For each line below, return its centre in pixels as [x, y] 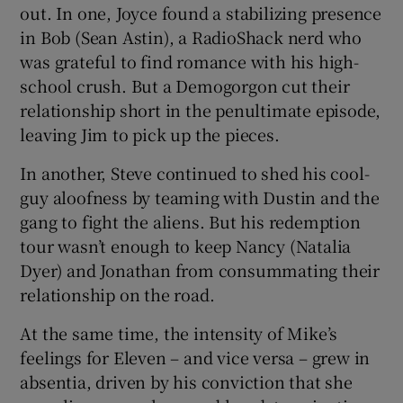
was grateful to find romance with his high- [189, 62]
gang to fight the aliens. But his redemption [190, 222]
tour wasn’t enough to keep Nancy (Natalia [186, 246]
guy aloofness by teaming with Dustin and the [200, 197]
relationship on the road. [117, 295]
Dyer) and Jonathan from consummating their [200, 270]
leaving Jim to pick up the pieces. [150, 134]
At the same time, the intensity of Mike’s [179, 333]
